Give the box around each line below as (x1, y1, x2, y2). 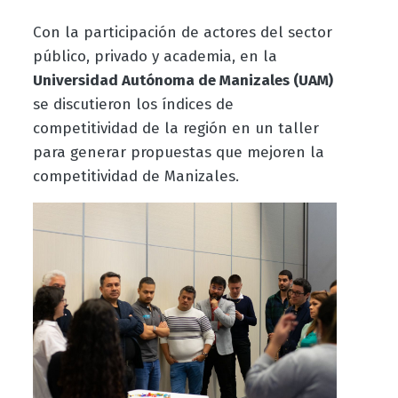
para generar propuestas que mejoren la (32, 143, 324, 163)
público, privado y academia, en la (32, 47, 277, 67)
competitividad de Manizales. (32, 167, 239, 187)
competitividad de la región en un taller (32, 119, 319, 139)
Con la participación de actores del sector (32, 23, 332, 43)
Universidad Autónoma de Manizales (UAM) (32, 71, 333, 91)
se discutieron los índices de (32, 95, 234, 115)
